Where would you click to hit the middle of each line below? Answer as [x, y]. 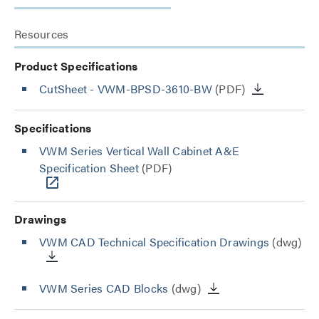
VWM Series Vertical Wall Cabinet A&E [139, 151]
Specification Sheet [89, 168]
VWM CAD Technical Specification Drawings [154, 242]
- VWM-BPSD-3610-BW [151, 89]
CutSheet [65, 89]
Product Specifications [76, 66]
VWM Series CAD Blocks [104, 288]
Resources [42, 34]
